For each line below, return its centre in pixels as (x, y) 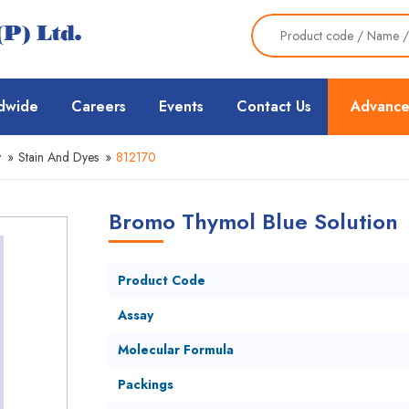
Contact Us (274, 106)
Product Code (161, 280)
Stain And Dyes (58, 157)
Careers (99, 106)
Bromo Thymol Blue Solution (253, 221)
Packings (145, 384)
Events (181, 106)
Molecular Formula (175, 350)
